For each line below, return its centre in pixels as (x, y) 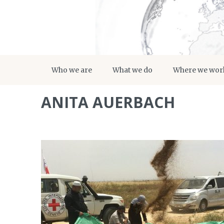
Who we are (72, 70)
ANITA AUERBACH (108, 102)
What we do (132, 70)
